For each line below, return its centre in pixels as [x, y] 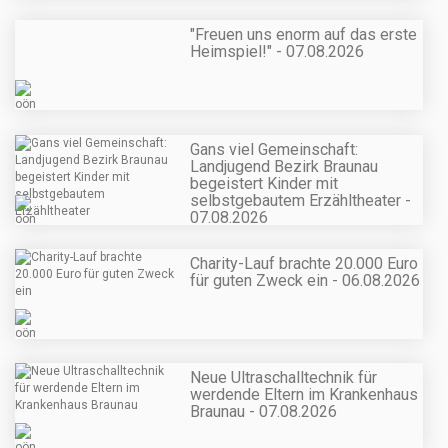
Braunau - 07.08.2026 [263, 412]
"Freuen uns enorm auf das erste [303, 35]
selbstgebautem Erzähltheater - [300, 200]
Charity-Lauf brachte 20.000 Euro [304, 263]
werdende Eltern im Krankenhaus [304, 395]
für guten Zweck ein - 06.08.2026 [305, 280]
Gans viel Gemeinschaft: [274, 149]
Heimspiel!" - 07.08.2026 [277, 52]
